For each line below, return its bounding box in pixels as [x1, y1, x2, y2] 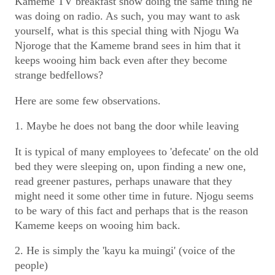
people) [15, 259, 48, 272]
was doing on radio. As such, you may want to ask [15, 10, 240, 23]
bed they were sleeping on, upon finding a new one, [15, 160, 246, 172]
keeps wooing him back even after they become [15, 54, 227, 67]
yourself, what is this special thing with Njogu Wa [15, 25, 239, 37]
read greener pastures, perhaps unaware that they [15, 174, 232, 187]
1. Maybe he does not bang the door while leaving [15, 120, 239, 133]
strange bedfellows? [15, 69, 103, 82]
